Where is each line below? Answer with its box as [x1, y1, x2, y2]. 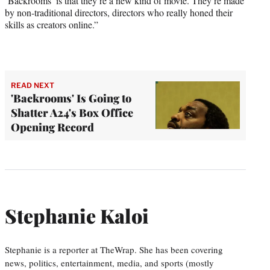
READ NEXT [11, 80, 54, 90]
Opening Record [11, 119, 94, 134]
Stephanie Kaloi [5, 202, 149, 229]
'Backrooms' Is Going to [11, 90, 131, 105]
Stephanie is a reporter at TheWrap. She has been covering [5, 243, 223, 256]
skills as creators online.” [5, 17, 98, 31]
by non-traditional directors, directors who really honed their [5, 5, 233, 19]
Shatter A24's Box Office [11, 105, 133, 120]
